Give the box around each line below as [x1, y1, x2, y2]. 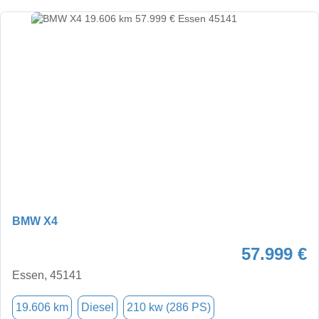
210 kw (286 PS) [127, 300, 211, 313]
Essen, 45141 [12, 268, 82, 281]
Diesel [81, 300, 114, 313]
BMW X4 [12, 214, 58, 227]
